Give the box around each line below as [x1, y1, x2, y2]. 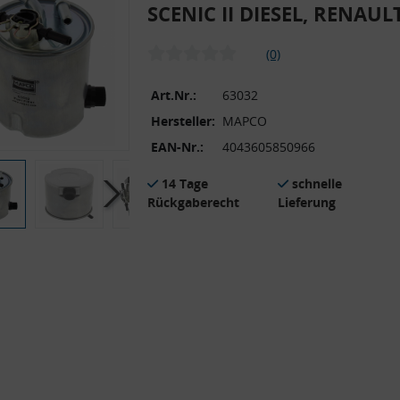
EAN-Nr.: [151, 137, 204, 155]
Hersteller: [151, 112, 215, 129]
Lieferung [278, 193, 336, 211]
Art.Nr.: [151, 86, 196, 104]
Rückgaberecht [147, 193, 239, 211]
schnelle [292, 174, 342, 192]
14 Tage [162, 174, 208, 192]
